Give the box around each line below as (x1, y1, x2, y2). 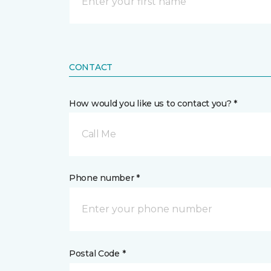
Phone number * (69, 172, 140, 183)
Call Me (82, 128, 116, 140)
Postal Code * (69, 247, 126, 259)
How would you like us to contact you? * (69, 97, 238, 109)
